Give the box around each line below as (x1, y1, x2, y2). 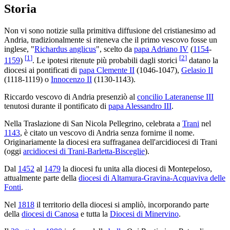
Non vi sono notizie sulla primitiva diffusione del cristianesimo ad (4, 26, 216, 35)
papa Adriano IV (134, 45, 188, 54)
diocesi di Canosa (22, 209, 79, 218)
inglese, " (4, 45, 34, 54)
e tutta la (79, 209, 110, 218)
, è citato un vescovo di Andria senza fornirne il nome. (20, 128, 195, 137)
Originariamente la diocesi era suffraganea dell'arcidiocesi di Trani (4, 137, 217, 146)
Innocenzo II (51, 74, 92, 84)
